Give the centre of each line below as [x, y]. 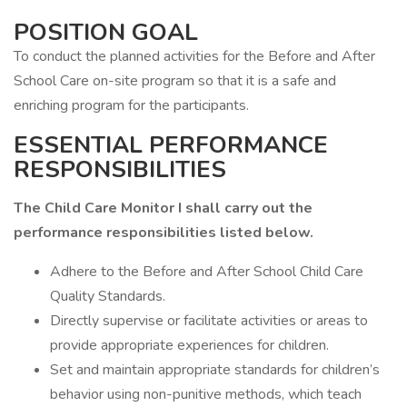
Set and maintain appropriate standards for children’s [215, 370]
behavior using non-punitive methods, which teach [206, 394]
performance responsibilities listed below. [164, 233]
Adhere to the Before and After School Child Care [207, 272]
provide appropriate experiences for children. [189, 345]
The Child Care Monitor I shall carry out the [163, 208]
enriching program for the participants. [131, 105]
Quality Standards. [108, 296]
